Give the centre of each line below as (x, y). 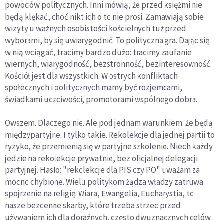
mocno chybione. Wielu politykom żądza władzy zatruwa (104, 182)
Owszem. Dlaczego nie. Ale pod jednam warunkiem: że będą (109, 123)
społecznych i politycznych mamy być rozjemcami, (94, 88)
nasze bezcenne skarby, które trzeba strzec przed (93, 206)
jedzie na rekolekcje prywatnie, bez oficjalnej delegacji (101, 158)
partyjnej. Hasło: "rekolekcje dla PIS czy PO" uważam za (102, 170)
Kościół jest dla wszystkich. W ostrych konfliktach (91, 76)
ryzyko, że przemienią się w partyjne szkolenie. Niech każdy (109, 147)
